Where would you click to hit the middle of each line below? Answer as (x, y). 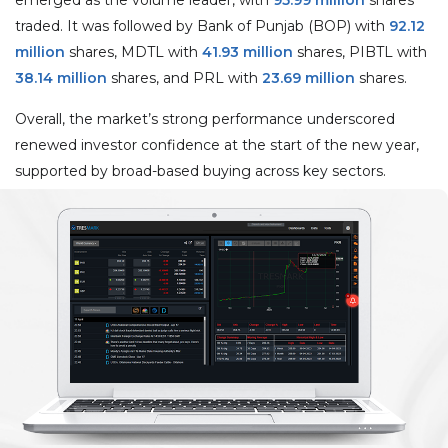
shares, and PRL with (186, 77)
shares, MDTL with (131, 51)
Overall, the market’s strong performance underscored (205, 118)
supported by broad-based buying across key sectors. (200, 170)
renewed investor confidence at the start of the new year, (217, 144)
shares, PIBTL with (360, 51)
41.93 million (245, 51)
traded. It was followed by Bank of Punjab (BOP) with (202, 25)
